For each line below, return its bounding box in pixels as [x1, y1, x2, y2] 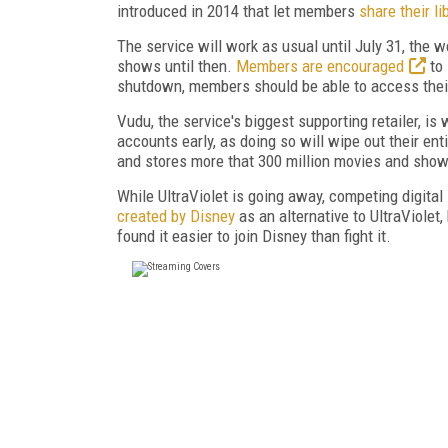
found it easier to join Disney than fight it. [117, 225, 391, 246]
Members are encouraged [236, 55, 404, 76]
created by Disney [117, 205, 235, 226]
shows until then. [117, 55, 236, 76]
